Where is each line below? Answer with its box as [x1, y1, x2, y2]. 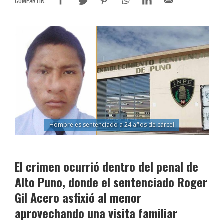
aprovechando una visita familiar [15, 204, 177, 222]
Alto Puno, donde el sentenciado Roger [15, 173, 207, 191]
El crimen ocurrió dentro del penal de [15, 157, 198, 176]
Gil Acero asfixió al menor [15, 188, 141, 207]
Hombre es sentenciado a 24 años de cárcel [49, 120, 174, 129]
